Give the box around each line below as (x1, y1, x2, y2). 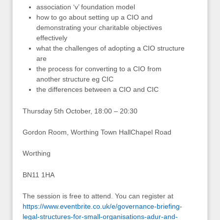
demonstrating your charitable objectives (36, 24, 162, 32)
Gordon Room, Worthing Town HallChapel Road (23, 128, 171, 137)
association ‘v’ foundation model (36, 3, 135, 11)
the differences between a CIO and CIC (36, 85, 159, 94)
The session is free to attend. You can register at (23, 192, 173, 200)
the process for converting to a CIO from (36, 65, 162, 73)
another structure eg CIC (36, 75, 113, 83)
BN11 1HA (23, 170, 55, 179)
